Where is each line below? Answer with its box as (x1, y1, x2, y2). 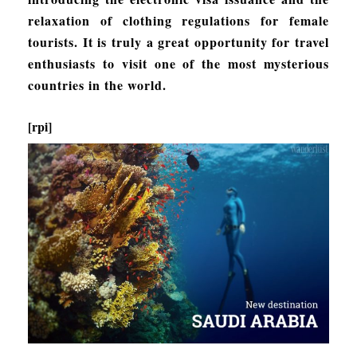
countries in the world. (28, 75, 167, 94)
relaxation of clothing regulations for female (28, 10, 329, 29)
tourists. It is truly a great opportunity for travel (28, 32, 329, 51)
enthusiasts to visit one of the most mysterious (28, 53, 329, 73)
